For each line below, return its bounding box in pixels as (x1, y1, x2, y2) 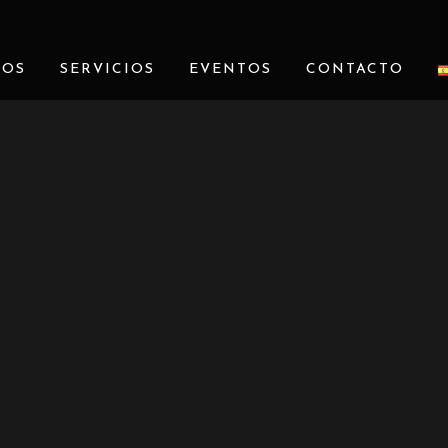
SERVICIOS (59, 62, 155, 77)
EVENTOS (188, 62, 272, 77)
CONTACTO (305, 62, 404, 77)
